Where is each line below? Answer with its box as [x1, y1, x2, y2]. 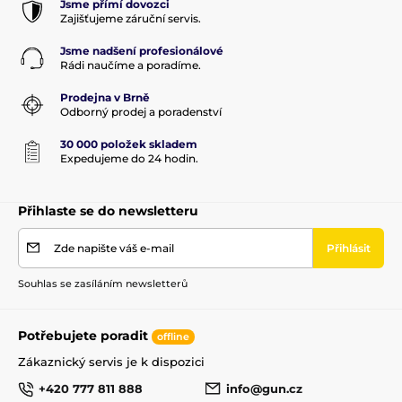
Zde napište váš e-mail [54, 240, 174, 255]
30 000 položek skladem [60, 136, 197, 151]
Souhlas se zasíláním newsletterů [18, 276, 188, 290]
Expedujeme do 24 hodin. [60, 151, 198, 165]
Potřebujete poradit [18, 327, 152, 344]
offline [157, 329, 189, 343]
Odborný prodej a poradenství [60, 104, 222, 118]
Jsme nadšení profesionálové [60, 43, 223, 57]
